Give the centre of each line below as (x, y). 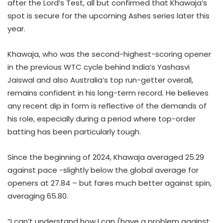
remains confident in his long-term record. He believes (108, 93)
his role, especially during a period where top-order (102, 118)
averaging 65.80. (38, 196)
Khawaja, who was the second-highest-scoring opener (109, 54)
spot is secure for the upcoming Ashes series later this (109, 15)
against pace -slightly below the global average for (103, 170)
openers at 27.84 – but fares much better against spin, (110, 183)
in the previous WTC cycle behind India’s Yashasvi (99, 67)
